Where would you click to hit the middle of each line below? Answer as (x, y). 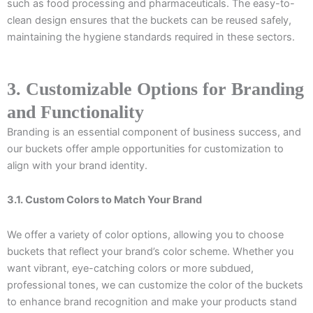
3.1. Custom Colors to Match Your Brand (104, 200)
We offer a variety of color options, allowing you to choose (145, 234)
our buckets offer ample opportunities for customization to (145, 148)
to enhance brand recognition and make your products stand (152, 301)
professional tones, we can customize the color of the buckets (155, 285)
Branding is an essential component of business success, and (154, 132)
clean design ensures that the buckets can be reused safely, (149, 21)
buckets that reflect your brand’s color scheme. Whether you (150, 251)
